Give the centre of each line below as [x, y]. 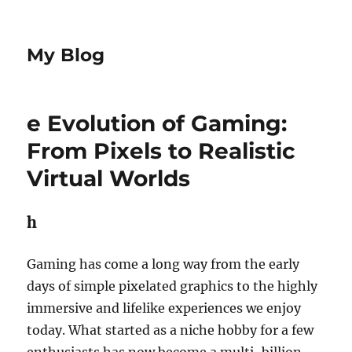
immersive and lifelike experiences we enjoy [164, 308]
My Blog [66, 55]
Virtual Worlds [109, 178]
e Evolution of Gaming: [157, 123]
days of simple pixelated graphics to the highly [172, 286]
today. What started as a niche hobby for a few [170, 330]
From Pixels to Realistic [161, 151]
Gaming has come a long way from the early [163, 264]
